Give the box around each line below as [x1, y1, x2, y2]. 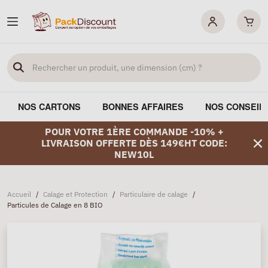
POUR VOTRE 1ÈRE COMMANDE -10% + [44, 126, 224, 138]
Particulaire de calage [120, 190, 188, 199]
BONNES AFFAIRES [102, 100, 184, 112]
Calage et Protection [43, 190, 108, 199]
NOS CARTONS [18, 100, 81, 112]
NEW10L [114, 148, 154, 160]
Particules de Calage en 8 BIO [7, 200, 103, 209]
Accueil [7, 190, 31, 199]
